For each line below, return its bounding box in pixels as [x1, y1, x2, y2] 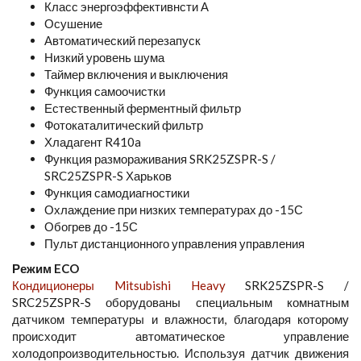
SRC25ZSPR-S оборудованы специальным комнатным [12, 294, 349, 309]
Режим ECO [12, 260, 79, 276]
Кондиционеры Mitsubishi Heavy [12, 277, 226, 293]
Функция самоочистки [44, 83, 165, 98]
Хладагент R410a [44, 134, 141, 149]
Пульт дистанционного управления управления [44, 235, 305, 251]
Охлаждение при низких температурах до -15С [44, 201, 303, 217]
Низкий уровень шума [44, 49, 164, 64]
